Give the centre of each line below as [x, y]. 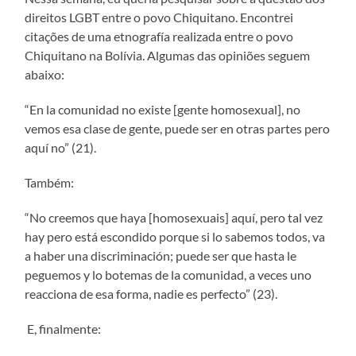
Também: [50, 183]
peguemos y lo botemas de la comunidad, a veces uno [168, 275]
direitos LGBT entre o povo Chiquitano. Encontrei [161, 17]
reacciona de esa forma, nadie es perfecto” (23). [151, 294]
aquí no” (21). [61, 148]
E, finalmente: [64, 329]
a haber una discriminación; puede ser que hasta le [161, 256]
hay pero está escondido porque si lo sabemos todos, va [175, 237]
